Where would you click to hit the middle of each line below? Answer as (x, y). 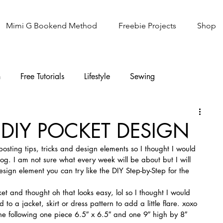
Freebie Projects (147, 26)
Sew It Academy (71, 116)
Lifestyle (97, 76)
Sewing (142, 76)
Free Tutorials (42, 76)
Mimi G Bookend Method (51, 26)
